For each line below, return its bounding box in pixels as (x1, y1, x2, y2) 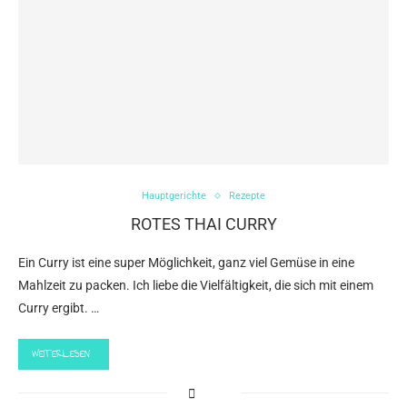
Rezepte (229, 190, 265, 202)
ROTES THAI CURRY (130, 214, 277, 233)
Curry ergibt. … (18, 301, 99, 315)
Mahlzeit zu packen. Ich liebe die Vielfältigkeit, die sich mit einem (18, 278, 373, 293)
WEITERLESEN (32, 345, 91, 365)
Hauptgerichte (142, 190, 206, 202)
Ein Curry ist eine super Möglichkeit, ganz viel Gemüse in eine (18, 255, 354, 270)
